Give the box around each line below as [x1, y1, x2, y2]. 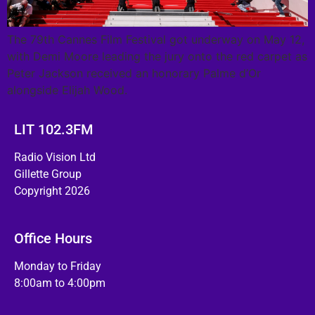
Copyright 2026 [14, 184, 90, 198]
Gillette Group [14, 167, 82, 181]
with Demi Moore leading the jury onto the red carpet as [7, 49, 307, 63]
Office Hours [14, 229, 92, 247]
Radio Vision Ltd [14, 150, 96, 165]
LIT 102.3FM [14, 121, 93, 139]
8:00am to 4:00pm [14, 276, 105, 290]
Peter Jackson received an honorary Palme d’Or [7, 65, 261, 80]
